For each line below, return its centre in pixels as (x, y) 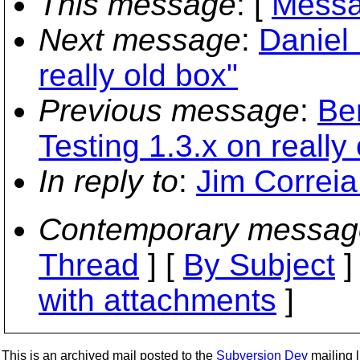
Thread (89, 265)
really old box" (138, 75)
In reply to (108, 181)
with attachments (157, 300)
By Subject (259, 265)
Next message (140, 40)
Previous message (169, 110)
